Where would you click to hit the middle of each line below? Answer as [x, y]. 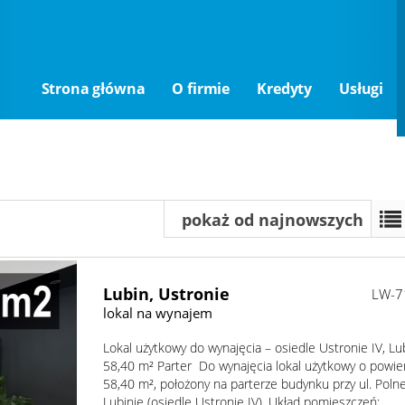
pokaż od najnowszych [272, 220]
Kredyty [285, 89]
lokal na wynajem [158, 313]
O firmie [201, 89]
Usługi [362, 89]
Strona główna [93, 89]
